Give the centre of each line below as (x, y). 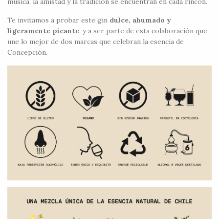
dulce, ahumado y (140, 20)
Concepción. (27, 52)
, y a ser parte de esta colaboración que (143, 31)
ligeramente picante (43, 31)
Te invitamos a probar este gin (58, 20)
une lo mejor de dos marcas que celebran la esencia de (96, 41)
